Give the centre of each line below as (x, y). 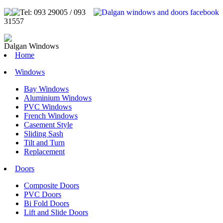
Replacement (44, 152)
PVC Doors (43, 194)
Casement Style (48, 125)
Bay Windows (46, 89)
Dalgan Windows (31, 46)
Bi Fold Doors (47, 203)
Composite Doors (52, 185)
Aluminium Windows (58, 98)
